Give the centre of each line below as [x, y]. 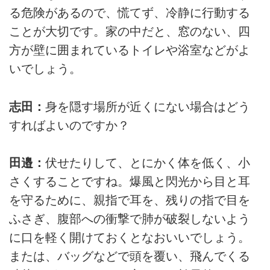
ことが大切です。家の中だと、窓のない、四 [130, 32]
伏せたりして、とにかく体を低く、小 [148, 163]
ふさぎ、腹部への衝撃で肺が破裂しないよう [130, 219]
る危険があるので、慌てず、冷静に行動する [130, 13]
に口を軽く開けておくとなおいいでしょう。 [130, 238]
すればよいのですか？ [69, 125]
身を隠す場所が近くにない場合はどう [148, 106]
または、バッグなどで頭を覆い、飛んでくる [130, 256]
